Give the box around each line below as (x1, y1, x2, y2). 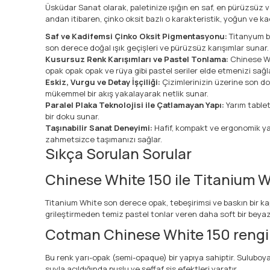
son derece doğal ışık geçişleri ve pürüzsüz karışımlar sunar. (45, 42, 269, 53)
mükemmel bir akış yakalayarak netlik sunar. (45, 87, 209, 99)
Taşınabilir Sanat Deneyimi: (45, 122, 152, 133)
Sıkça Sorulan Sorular (45, 143, 192, 163)
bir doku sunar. (45, 110, 99, 122)
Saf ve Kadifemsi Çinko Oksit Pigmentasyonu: (45, 30, 227, 42)
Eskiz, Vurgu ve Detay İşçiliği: (45, 76, 160, 87)
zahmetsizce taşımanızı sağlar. (45, 133, 162, 145)
